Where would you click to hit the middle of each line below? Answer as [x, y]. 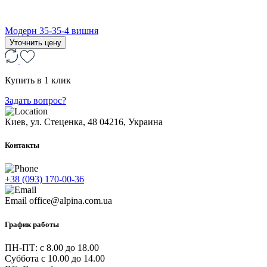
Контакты [22, 145]
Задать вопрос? [35, 101]
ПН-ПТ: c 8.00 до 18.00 [52, 247]
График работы [32, 224]
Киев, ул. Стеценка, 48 [51, 122]
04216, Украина [131, 122]
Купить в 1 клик [38, 80]
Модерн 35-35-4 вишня [52, 31]
